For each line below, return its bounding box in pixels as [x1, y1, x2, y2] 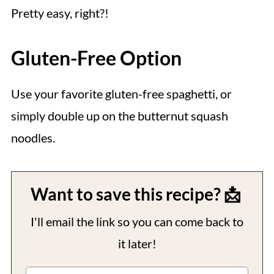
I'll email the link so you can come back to [31, 214, 243, 229]
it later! [117, 236, 157, 251]
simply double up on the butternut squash [10, 108, 228, 123]
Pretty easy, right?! [10, 6, 109, 20]
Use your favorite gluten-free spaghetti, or [10, 86, 232, 101]
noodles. [10, 130, 55, 145]
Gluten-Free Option [10, 46, 182, 70]
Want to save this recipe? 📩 [30, 184, 244, 204]
